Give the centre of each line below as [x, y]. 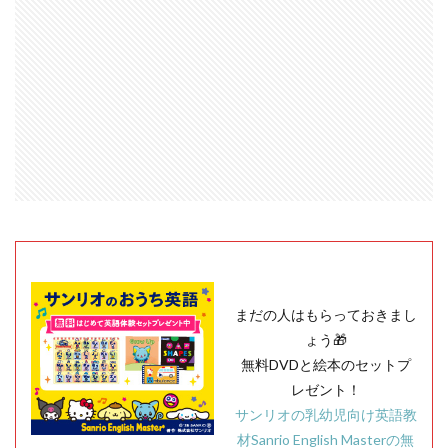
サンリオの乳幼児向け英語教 [325, 415]
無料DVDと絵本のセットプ [325, 365]
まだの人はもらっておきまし [325, 315]
